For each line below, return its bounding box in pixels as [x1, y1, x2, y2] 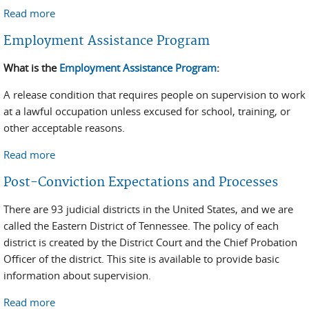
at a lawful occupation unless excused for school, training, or [3, 104, 290, 118]
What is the [3, 61, 59, 74]
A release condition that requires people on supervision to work [3, 88, 306, 101]
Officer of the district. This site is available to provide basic [3, 252, 279, 266]
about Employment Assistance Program [55, 148, 243, 161]
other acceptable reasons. [3, 121, 125, 134]
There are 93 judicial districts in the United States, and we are [3, 202, 293, 216]
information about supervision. [3, 268, 151, 282]
